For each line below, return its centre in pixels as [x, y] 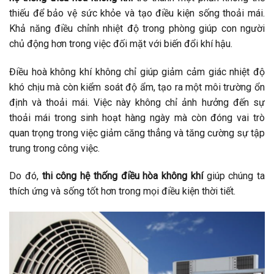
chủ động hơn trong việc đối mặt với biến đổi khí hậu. [121, 43]
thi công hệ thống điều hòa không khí [122, 176]
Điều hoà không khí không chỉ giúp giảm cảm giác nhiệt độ [137, 72]
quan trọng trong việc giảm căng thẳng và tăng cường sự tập [137, 133]
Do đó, [24, 176]
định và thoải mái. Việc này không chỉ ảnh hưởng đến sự [137, 102]
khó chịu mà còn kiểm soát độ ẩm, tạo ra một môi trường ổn [137, 87]
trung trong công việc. [54, 148]
